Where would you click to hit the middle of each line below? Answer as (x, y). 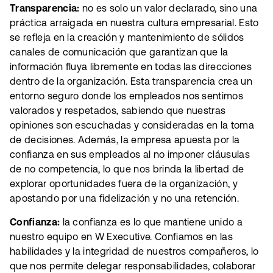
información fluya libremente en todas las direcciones (131, 67)
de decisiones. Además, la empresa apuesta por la (125, 140)
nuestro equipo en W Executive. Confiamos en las (122, 236)
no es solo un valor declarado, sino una (168, 8)
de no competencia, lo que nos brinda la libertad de (127, 169)
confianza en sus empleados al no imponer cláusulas (130, 154)
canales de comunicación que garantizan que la (119, 52)
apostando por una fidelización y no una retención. (125, 198)
